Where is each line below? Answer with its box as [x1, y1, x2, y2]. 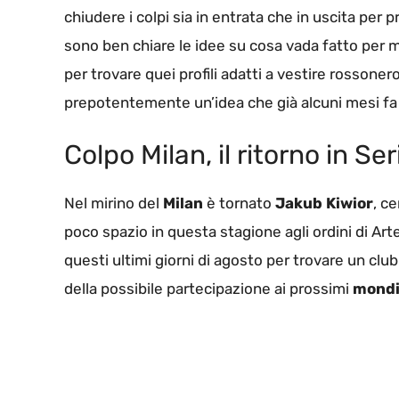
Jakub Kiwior [275, 194, 373, 213]
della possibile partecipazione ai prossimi [64, 280, 353, 298]
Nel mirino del [64, 194, 163, 213]
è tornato [203, 194, 275, 213]
